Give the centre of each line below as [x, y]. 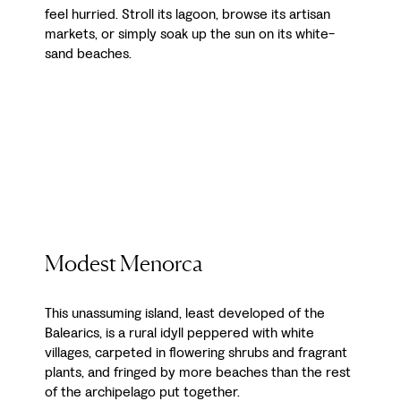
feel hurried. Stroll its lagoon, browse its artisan [188, 14]
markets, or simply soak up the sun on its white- [190, 34]
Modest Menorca [124, 263]
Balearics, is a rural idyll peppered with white [179, 332]
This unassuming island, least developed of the [185, 312]
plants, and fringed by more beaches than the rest [198, 371]
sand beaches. [88, 54]
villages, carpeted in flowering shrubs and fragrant [196, 352]
